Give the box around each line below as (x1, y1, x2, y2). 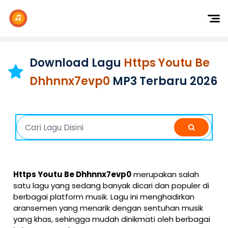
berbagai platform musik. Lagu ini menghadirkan (13, 191, 194, 202)
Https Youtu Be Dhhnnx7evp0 (13, 169, 131, 180)
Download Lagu (30, 55, 124, 71)
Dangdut (88, 66, 129, 78)
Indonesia (88, 86, 133, 99)
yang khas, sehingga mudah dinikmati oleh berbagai (13, 214, 210, 224)
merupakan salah (131, 169, 199, 180)
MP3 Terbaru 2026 (110, 73, 217, 89)
